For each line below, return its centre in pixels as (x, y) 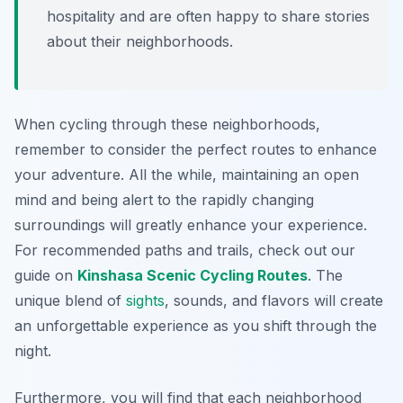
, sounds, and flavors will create (274, 301)
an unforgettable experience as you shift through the (196, 326)
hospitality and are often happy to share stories (208, 17)
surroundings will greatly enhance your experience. (191, 225)
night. (33, 351)
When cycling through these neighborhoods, (167, 125)
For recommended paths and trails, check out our (185, 251)
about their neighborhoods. (140, 42)
